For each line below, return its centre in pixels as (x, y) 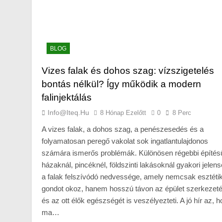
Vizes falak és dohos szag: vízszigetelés (128, 70)
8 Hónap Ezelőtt (123, 112)
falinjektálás (67, 97)
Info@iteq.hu (68, 112)
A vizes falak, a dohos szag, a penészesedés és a (123, 129)
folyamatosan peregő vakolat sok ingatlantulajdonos (125, 141)
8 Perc (182, 112)
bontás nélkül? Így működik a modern (121, 84)
